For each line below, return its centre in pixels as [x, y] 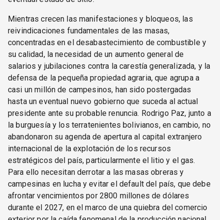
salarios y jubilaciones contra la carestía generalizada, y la [109, 66]
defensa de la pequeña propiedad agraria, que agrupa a [104, 78]
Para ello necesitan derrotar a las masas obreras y [96, 172]
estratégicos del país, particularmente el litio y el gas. [102, 160]
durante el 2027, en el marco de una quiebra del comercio [108, 207]
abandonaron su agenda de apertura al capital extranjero [105, 137]
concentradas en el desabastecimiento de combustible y [107, 42]
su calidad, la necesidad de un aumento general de [96, 54]
